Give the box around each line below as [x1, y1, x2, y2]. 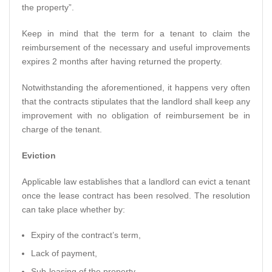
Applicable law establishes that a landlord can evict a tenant [22, 176, 250, 186]
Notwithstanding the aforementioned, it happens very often [22, 82, 250, 92]
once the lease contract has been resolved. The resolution [22, 190, 250, 200]
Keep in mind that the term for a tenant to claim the [22, 28, 250, 38]
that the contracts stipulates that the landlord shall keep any [22, 96, 250, 106]
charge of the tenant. [22, 124, 102, 134]
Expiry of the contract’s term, [31, 229, 141, 240]
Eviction [22, 150, 56, 160]
